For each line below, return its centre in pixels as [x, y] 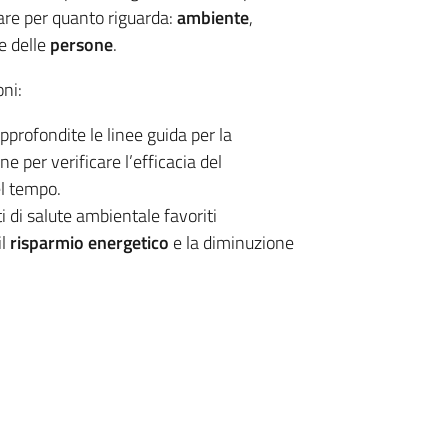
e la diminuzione [231, 242]
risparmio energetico [89, 242]
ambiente [212, 17]
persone [81, 44]
